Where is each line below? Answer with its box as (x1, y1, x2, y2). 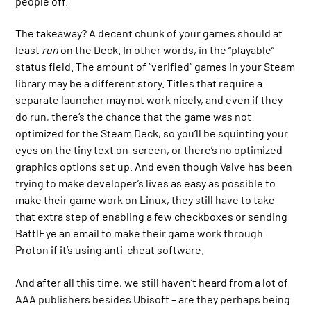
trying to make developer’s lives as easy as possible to (15, 176, 276, 190)
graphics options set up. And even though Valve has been (15, 160, 293, 174)
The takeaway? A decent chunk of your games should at (15, 26, 283, 40)
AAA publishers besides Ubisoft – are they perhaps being (15, 292, 291, 305)
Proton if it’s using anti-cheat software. (15, 243, 205, 257)
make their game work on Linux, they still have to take (15, 193, 276, 207)
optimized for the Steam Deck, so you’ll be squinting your (15, 126, 289, 140)
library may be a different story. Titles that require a (15, 76, 263, 90)
